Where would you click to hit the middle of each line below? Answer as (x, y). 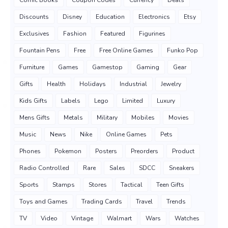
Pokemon (68, 151)
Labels (71, 101)
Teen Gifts (170, 185)
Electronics (154, 17)
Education (110, 17)
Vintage (82, 219)
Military (107, 118)
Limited (133, 101)
